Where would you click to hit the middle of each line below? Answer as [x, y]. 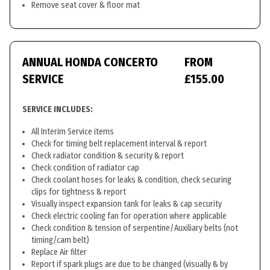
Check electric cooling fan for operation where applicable [129, 216]
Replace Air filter [59, 252]
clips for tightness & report [79, 192]
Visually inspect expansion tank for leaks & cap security [127, 204]
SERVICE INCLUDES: [58, 109]
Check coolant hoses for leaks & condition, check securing [131, 180]
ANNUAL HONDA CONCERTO [90, 62]
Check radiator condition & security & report [108, 156]
